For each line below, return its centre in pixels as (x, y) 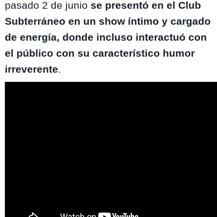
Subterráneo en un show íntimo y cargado (108, 21)
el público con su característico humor (100, 53)
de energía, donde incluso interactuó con (106, 37)
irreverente (31, 69)
